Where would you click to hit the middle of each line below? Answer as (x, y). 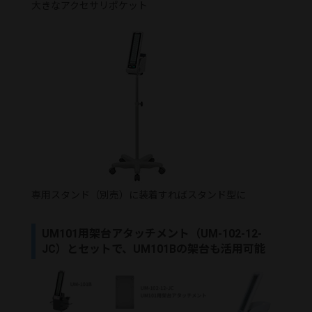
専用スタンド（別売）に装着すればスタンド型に (138, 195)
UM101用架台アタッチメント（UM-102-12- (152, 233)
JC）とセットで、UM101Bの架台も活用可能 (154, 249)
